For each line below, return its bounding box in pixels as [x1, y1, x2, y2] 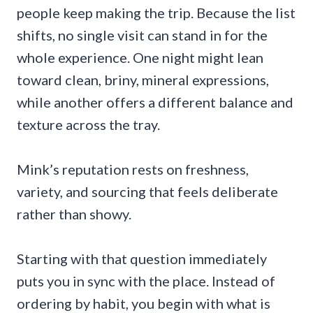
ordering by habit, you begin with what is [17, 294, 270, 312]
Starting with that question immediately [17, 249, 267, 267]
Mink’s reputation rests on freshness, [17, 160, 249, 177]
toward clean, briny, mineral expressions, [17, 71, 269, 88]
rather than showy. [17, 205, 131, 222]
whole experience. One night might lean [17, 48, 263, 66]
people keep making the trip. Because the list [17, 3, 296, 21]
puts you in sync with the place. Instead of [17, 272, 275, 289]
